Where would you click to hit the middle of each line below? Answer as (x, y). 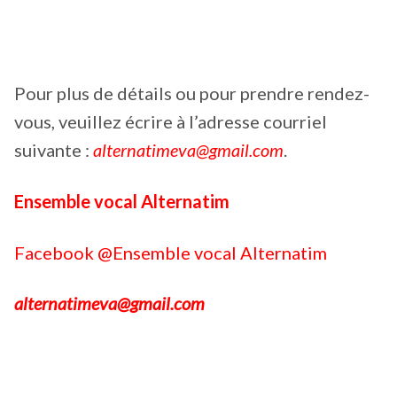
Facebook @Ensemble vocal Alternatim (171, 252)
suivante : (54, 150)
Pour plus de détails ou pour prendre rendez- (192, 93)
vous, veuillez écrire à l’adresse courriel (171, 122)
